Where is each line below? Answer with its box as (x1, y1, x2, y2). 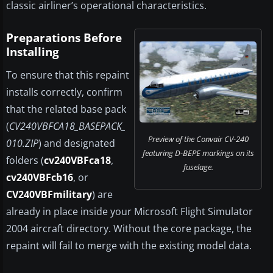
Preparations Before (6, 30, 122, 46)
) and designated (38, 136, 115, 151)
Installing (6, 44, 59, 60)
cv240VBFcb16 (6, 171, 73, 185)
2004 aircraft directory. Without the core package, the (6, 222, 252, 236)
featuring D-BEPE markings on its (142, 147, 254, 159)
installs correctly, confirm (6, 85, 122, 99)
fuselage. (183, 161, 213, 173)
